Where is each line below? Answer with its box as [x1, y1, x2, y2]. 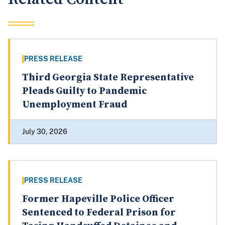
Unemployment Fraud [22, 98, 127, 111]
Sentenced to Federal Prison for [22, 206, 176, 219]
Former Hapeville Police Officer [22, 193, 174, 206]
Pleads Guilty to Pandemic [22, 85, 147, 98]
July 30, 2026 [22, 128, 67, 136]
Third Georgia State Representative [22, 71, 194, 84]
